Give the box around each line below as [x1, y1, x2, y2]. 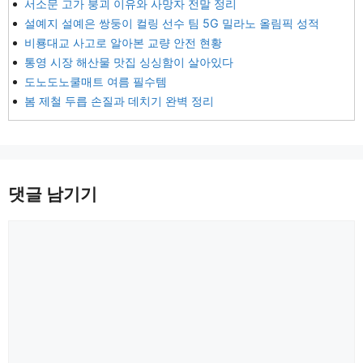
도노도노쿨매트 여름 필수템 [24, 75, 167, 88]
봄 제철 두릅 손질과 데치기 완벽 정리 [24, 94, 214, 108]
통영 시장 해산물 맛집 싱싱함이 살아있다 [24, 55, 233, 69]
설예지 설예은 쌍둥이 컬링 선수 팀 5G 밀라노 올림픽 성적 [24, 16, 319, 30]
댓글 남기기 [8, 184, 97, 204]
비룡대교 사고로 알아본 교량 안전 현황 [24, 36, 222, 49]
